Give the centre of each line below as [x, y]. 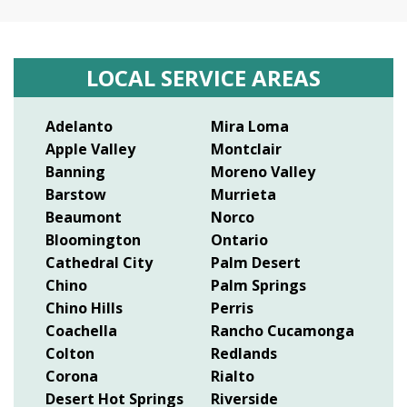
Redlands [244, 353]
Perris [232, 308]
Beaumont [84, 217]
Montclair [246, 149]
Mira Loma [250, 126]
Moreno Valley [263, 171]
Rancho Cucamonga [283, 330]
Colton [70, 353]
